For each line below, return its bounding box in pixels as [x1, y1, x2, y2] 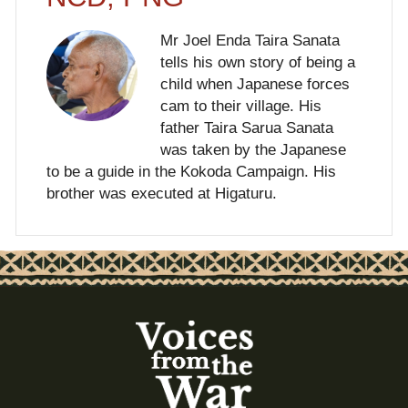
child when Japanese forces [159, 75, 350, 93]
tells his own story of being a [159, 53, 355, 71]
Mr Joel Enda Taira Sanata [159, 31, 340, 49]
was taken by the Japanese [159, 140, 346, 158]
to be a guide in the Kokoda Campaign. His [46, 162, 336, 180]
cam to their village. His [159, 97, 321, 115]
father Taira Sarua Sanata [159, 118, 333, 137]
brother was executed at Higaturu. [46, 184, 277, 202]
